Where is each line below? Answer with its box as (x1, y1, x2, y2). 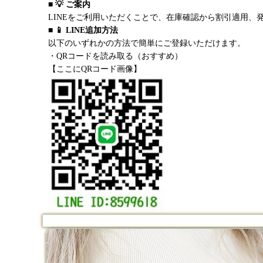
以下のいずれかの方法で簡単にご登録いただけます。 (48, 39, 245, 48)
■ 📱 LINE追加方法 (48, 26, 118, 35)
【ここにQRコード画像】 (48, 65, 141, 73)
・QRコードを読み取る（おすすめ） (48, 52, 183, 60)
